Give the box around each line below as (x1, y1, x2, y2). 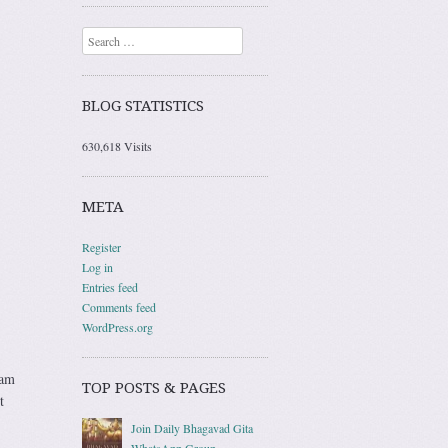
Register (82, 238, 121, 255)
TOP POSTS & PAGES (82, 378, 226, 397)
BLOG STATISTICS (82, 96, 204, 115)
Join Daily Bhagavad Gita (131, 419, 254, 436)
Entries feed (82, 278, 138, 295)
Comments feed (82, 298, 156, 315)
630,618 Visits (82, 137, 152, 154)
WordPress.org (82, 318, 153, 335)
